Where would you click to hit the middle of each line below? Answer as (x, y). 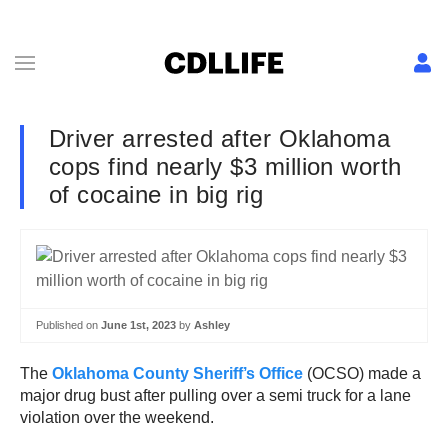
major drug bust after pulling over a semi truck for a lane (215, 395)
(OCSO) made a (362, 373)
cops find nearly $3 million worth (225, 166)
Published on (68, 325)
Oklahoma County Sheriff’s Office (177, 373)
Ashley (212, 325)
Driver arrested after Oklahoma (220, 138)
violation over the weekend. (117, 417)
